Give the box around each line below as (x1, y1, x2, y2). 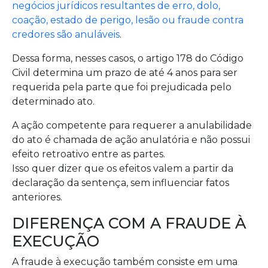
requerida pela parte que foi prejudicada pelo (12, 81, 232, 93)
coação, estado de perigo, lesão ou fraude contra (12, 14, 243, 26)
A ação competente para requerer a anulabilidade (12, 120, 252, 131)
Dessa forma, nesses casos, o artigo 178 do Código (12, 53, 243, 64)
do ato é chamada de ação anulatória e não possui (12, 134, 250, 145)
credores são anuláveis (12, 29, 120, 40)
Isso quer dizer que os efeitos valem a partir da (12, 163, 233, 174)
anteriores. (12, 191, 62, 203)
